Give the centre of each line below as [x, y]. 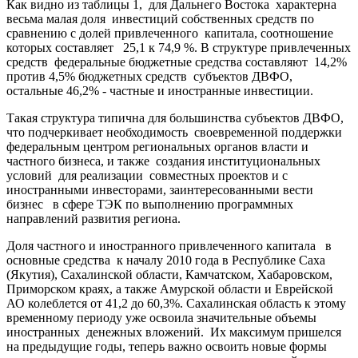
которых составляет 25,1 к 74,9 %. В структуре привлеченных [179, 47]
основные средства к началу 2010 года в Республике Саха [166, 260]
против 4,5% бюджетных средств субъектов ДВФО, [149, 76]
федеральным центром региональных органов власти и [157, 146]
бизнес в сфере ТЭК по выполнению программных [151, 204]
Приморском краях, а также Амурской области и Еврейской [170, 288]
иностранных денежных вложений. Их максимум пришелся [175, 332]
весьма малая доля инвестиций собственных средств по [160, 18]
